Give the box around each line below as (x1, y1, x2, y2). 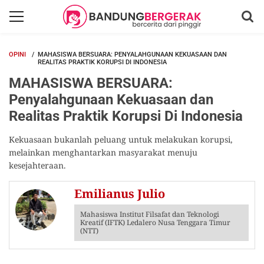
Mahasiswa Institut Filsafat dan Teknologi (80, 209, 219, 219)
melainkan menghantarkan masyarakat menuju (9, 147, 197, 158)
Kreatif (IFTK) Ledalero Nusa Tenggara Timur (80, 217, 230, 227)
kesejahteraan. (9, 160, 66, 171)
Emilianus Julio (74, 186, 165, 202)
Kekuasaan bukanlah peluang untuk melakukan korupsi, (9, 134, 233, 145)
